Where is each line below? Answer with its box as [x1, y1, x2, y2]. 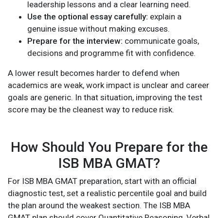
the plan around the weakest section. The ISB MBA [8, 200, 190, 211]
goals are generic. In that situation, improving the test [8, 92, 202, 103]
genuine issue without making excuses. [27, 24, 170, 34]
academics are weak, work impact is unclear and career [8, 80, 209, 91]
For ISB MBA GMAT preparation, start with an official [8, 176, 197, 186]
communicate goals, [123, 36, 199, 46]
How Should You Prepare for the [10, 139, 208, 156]
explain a [148, 12, 182, 22]
